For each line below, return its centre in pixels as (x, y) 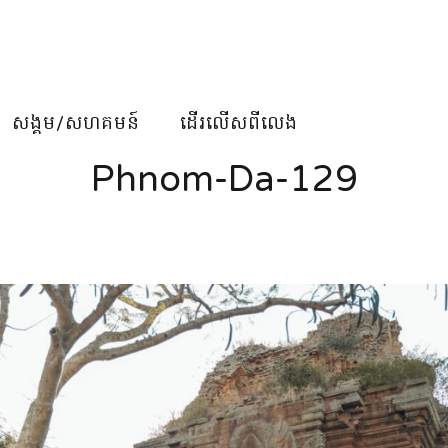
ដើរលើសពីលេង (239, 122)
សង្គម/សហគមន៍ (76, 122)
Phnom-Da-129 (224, 179)
